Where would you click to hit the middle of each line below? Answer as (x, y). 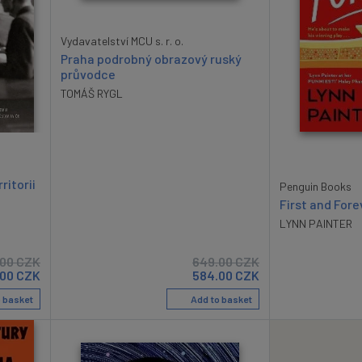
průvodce (88, 74)
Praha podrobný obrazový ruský (151, 59)
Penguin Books (316, 187)
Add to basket (221, 299)
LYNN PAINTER (316, 224)
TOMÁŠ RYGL (92, 94)
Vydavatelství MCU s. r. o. (122, 41)
